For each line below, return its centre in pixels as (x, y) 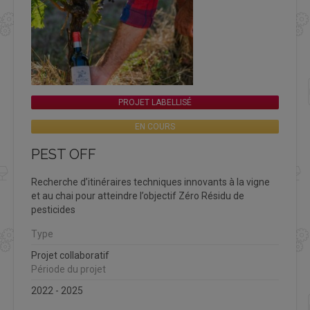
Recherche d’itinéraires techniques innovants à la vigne (151, 182)
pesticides (53, 209)
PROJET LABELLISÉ (155, 102)
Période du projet (69, 269)
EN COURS (155, 126)
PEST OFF (64, 154)
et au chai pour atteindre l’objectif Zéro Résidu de (138, 195)
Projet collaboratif (70, 255)
